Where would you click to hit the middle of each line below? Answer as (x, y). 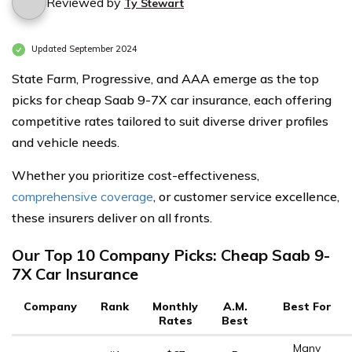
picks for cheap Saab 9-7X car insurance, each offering (172, 100)
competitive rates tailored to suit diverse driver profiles (170, 121)
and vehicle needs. (66, 142)
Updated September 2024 (83, 49)
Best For (307, 306)
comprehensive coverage (82, 196)
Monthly (175, 306)
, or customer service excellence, (246, 196)
